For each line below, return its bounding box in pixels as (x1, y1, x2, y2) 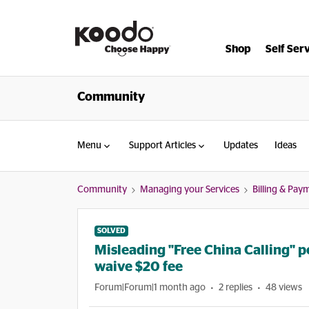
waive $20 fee (94, 260, 183, 274)
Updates (223, 141, 258, 150)
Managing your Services (140, 185, 239, 195)
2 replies (219, 283, 252, 292)
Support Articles (129, 141, 196, 150)
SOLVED (97, 227, 126, 235)
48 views (266, 283, 302, 292)
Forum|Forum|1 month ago (94, 283, 206, 292)
